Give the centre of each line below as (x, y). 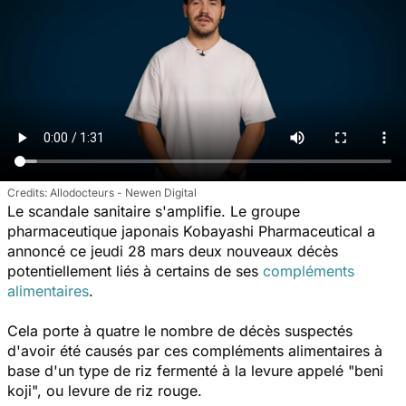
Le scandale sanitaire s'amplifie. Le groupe (154, 211)
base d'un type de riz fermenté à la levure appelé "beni (195, 370)
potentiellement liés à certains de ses (135, 271)
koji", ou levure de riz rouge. (105, 390)
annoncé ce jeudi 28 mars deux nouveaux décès (173, 251)
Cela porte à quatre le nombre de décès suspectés (180, 330)
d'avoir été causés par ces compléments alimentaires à (195, 350)
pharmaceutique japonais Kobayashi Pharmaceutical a (191, 231)
